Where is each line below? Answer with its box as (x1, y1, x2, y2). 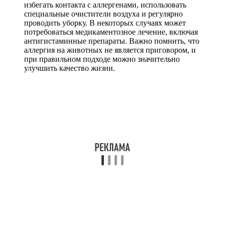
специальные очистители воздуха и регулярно (24, 9, 183, 18)
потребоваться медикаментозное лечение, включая (24, 27, 198, 36)
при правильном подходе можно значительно (24, 54, 180, 63)
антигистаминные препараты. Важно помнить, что (24, 36, 199, 45)
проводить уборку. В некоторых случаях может (24, 18, 186, 27)
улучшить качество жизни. (24, 63, 115, 72)
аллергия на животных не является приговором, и (24, 45, 196, 54)
